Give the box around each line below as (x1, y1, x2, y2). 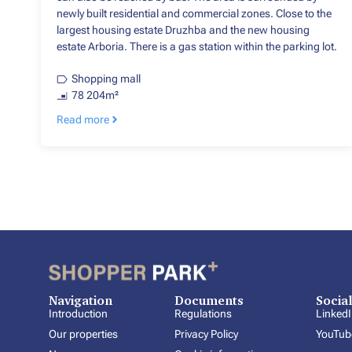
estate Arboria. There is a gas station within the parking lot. (57, 40, 337, 53)
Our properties (49, 328, 118, 341)
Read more (57, 113, 109, 126)
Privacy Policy (174, 328, 238, 341)
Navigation (49, 294, 112, 307)
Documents (174, 294, 244, 307)
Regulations (174, 307, 232, 321)
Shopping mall (71, 72, 141, 86)
